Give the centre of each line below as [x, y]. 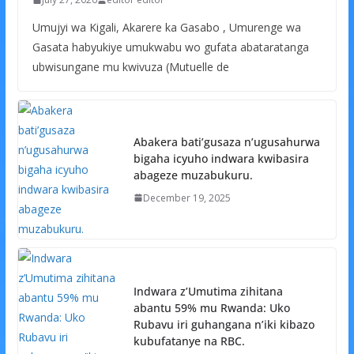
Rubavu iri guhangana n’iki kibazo [224, 324]
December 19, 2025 [186, 198]
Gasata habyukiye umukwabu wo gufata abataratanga [170, 47]
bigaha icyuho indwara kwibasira [221, 158]
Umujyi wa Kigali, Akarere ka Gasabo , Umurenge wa [166, 28]
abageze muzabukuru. [193, 175]
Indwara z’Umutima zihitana [208, 291]
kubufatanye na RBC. [189, 341]
